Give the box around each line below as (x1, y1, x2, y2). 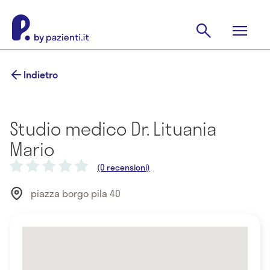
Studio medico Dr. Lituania (10, 115, 216, 142)
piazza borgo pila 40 (30, 186, 121, 201)
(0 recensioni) (97, 161, 150, 174)
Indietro (24, 67, 58, 82)
